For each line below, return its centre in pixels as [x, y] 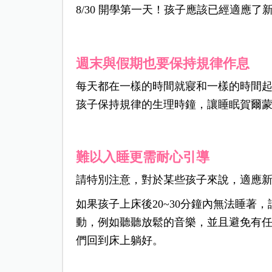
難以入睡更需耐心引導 [142, 157]
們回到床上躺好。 [119, 241]
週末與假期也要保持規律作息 [162, 64]
